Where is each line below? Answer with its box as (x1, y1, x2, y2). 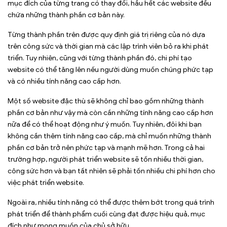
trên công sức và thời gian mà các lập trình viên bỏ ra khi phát (8, 42, 209, 51)
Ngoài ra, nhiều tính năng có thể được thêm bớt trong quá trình (8, 198, 214, 207)
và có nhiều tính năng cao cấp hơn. (8, 77, 121, 86)
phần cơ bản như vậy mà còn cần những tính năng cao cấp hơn (8, 108, 213, 117)
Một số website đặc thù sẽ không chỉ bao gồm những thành (8, 96, 204, 105)
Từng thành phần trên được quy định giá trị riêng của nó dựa (8, 30, 205, 39)
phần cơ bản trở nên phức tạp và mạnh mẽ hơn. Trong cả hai (8, 143, 205, 152)
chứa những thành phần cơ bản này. (8, 10, 125, 19)
